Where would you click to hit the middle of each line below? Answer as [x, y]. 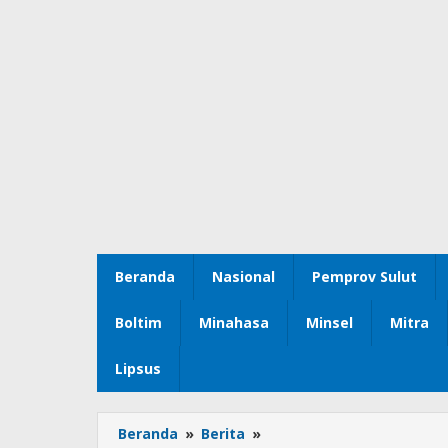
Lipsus [138, 369]
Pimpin [288, 434]
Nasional [243, 277]
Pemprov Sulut [364, 277]
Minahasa [234, 323]
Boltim [138, 323]
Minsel [329, 323]
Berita [223, 434]
